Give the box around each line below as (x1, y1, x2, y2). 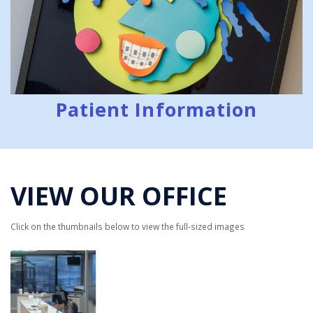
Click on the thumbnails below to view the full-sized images (10, 220, 245, 232)
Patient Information (55, 96, 258, 122)
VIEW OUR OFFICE (10, 178, 227, 213)
